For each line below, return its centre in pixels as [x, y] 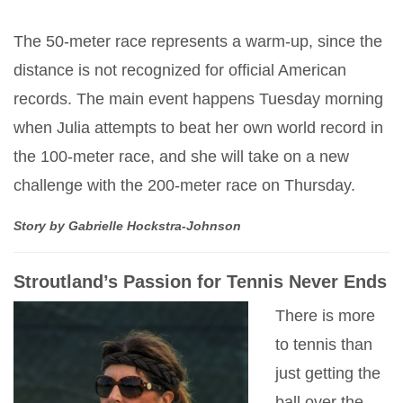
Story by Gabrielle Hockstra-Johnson [127, 225]
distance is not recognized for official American [180, 70]
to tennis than [324, 344]
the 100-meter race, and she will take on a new [181, 156]
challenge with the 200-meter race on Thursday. [184, 185]
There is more [325, 315]
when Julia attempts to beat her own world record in [198, 127]
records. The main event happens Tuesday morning [198, 99]
